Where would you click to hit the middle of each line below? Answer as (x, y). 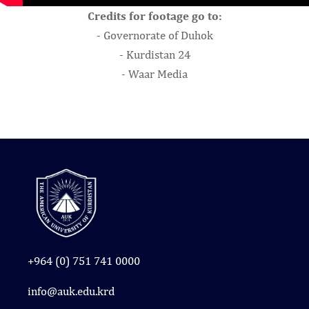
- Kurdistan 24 (154, 54)
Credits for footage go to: (154, 16)
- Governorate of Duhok (154, 35)
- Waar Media (154, 73)
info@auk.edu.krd (71, 291)
